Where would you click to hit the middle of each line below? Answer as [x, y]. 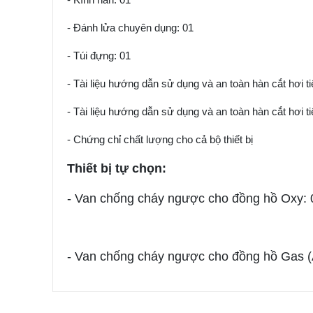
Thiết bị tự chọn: [116, 168]
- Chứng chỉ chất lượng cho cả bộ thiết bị [160, 140]
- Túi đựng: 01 [99, 56]
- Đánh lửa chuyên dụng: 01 [130, 28]
